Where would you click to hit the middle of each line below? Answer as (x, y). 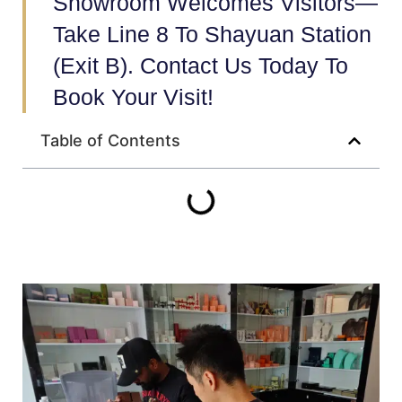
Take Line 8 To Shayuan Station (212, 34)
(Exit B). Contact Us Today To (201, 66)
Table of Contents (110, 140)
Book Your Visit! (133, 97)
